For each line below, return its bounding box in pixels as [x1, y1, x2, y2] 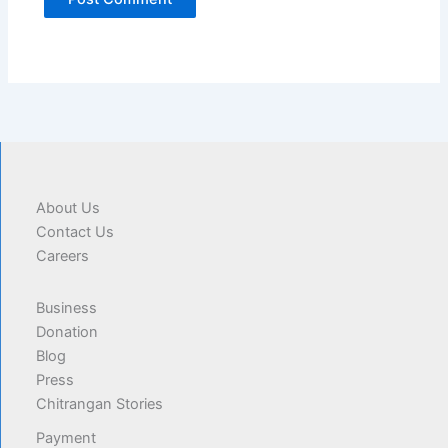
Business [36, 299, 97, 317]
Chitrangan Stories [36, 395, 163, 413]
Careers [36, 246, 89, 265]
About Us [36, 198, 100, 217]
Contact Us [36, 222, 114, 241]
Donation [36, 323, 98, 341]
